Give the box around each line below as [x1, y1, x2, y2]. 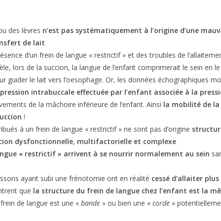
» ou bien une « [100, 198, 153, 208]
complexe [143, 137, 177, 146]
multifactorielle [77, 137, 132, 146]
